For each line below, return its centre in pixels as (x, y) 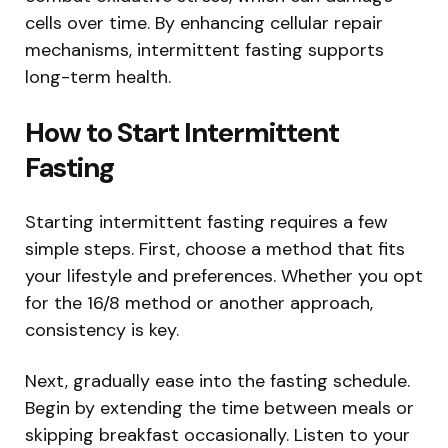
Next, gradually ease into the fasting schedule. (217, 381)
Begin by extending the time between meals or (219, 408)
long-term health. (98, 77)
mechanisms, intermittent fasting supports (204, 50)
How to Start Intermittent (182, 133)
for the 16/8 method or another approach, (199, 303)
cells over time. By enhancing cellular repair (204, 23)
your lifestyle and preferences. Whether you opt (224, 276)
